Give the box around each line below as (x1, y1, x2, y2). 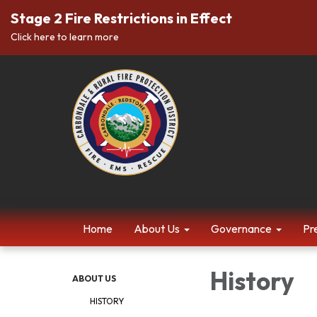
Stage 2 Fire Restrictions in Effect (11, 9, 232, 27)
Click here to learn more (11, 30, 119, 43)
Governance (211, 221, 272, 236)
